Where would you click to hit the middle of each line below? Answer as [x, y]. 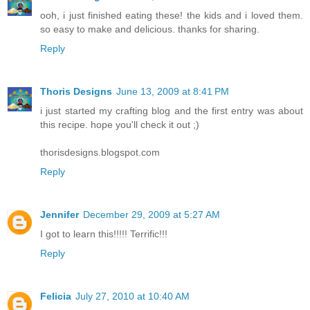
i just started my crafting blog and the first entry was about [172, 110]
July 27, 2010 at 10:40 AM [133, 296]
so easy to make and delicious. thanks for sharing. [150, 29]
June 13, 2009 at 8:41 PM [173, 91]
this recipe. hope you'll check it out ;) [120, 124]
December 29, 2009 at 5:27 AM [152, 214]
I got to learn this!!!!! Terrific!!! [104, 234]
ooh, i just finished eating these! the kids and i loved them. [172, 15]
